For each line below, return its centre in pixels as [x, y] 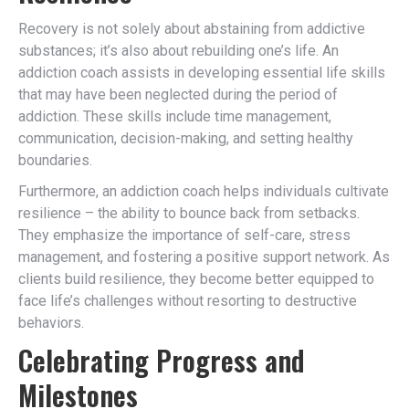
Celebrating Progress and [162, 360]
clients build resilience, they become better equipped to [196, 279]
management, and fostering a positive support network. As [204, 257]
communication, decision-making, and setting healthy [186, 138]
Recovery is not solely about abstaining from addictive [192, 29]
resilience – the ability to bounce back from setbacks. [189, 213]
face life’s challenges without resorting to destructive [188, 301]
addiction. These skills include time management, [175, 116]
